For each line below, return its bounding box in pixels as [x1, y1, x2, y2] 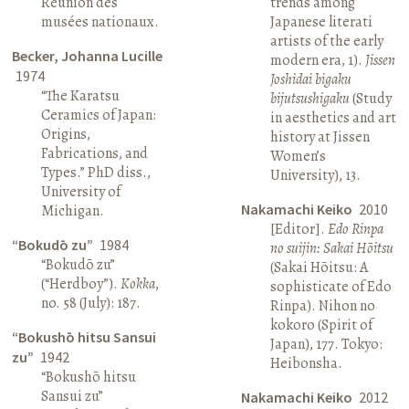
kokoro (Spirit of [269, 314, 372, 335]
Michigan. [41, 200, 105, 221]
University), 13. [269, 164, 361, 185]
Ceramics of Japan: [41, 104, 157, 125]
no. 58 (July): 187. [41, 292, 142, 313]
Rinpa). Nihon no [269, 295, 375, 316]
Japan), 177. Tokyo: [269, 333, 383, 354]
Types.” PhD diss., [41, 162, 152, 183]
